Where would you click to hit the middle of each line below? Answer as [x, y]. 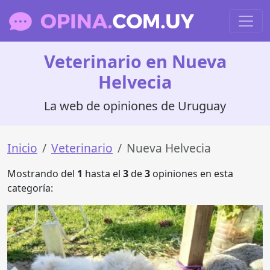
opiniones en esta [192, 174]
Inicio [22, 148]
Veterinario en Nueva [135, 61]
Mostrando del [42, 174]
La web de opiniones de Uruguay [135, 106]
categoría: [30, 188]
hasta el [103, 174]
